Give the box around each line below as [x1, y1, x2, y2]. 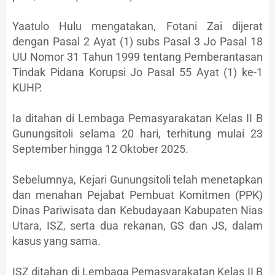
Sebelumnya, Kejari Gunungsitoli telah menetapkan [12, 173, 263, 187]
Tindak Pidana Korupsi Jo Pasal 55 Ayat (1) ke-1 [12, 66, 263, 79]
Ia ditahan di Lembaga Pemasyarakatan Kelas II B [12, 112, 263, 125]
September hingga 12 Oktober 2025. [12, 142, 188, 156]
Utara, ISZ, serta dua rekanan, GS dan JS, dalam [12, 219, 263, 233]
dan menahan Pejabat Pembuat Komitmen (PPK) [12, 188, 263, 202]
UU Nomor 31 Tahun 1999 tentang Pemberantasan [12, 50, 263, 64]
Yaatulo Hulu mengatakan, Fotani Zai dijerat [12, 20, 263, 33]
